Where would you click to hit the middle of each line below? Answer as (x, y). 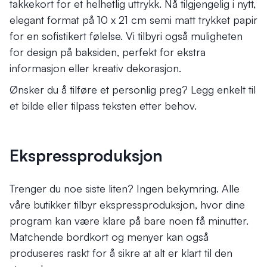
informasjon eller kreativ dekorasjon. (95, 68)
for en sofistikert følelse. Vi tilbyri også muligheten (126, 36)
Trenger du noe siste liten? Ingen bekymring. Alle (125, 188)
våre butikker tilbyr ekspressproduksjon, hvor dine (127, 204)
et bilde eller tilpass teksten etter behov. (103, 106)
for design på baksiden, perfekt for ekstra (108, 52)
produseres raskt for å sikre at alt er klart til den (121, 252)
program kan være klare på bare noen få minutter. (129, 220)
